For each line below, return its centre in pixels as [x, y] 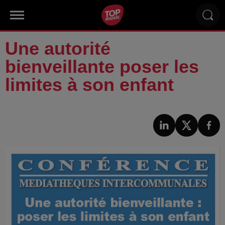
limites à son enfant [89, 85]
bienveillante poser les [102, 67]
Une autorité [58, 48]
